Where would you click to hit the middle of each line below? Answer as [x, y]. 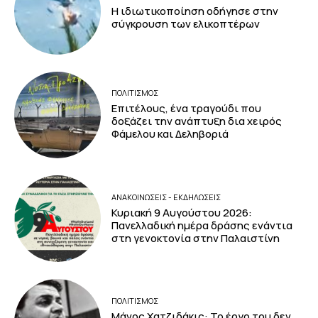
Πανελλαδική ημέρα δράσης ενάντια [202, 225]
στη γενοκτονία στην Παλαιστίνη [197, 238]
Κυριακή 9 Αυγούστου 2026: [182, 212]
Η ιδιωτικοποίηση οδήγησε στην [195, 11]
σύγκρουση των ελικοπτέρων [186, 24]
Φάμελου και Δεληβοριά [170, 134]
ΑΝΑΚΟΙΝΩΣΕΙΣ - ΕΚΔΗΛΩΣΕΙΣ [166, 197]
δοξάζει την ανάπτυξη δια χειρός [197, 121]
